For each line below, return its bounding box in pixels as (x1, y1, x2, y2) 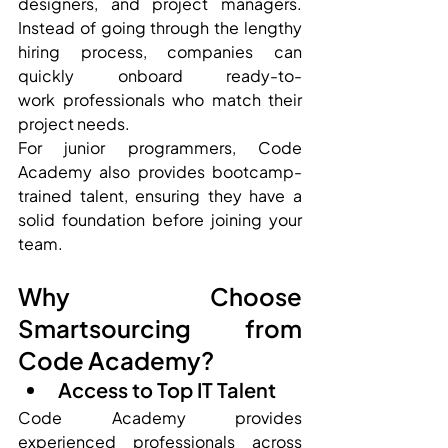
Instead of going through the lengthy (18, 16, 302, 38)
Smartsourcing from (18, 312, 302, 343)
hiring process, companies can (18, 40, 302, 62)
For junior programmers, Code (18, 136, 302, 158)
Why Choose (18, 280, 302, 311)
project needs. (18, 112, 130, 134)
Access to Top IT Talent (58, 376, 276, 402)
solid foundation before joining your (18, 208, 302, 230)
